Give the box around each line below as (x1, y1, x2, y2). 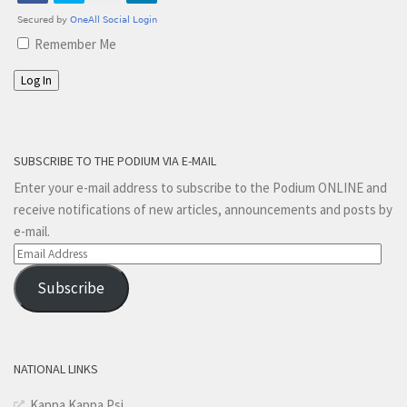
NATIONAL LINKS (14, 360, 98, 377)
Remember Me (35, 35, 116, 54)
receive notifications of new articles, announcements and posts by (14, 201, 392, 219)
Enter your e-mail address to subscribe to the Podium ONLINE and (14, 179, 387, 197)
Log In (21, 73, 52, 89)
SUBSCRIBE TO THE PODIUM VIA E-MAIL (14, 153, 216, 170)
